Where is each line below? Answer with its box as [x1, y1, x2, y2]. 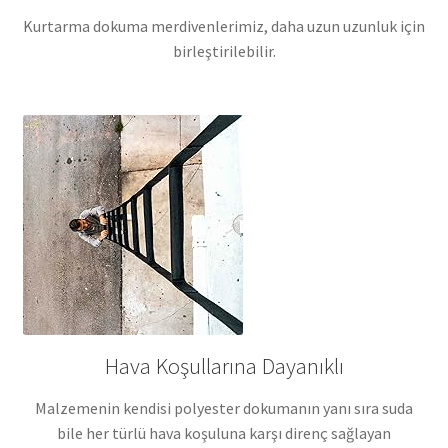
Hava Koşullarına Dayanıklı [104, 351, 344, 380]
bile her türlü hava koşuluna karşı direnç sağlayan [57, 422, 391, 443]
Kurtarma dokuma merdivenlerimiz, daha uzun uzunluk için [23, 15, 425, 36]
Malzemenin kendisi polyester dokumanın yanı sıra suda [35, 397, 413, 418]
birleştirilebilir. [172, 40, 276, 61]
